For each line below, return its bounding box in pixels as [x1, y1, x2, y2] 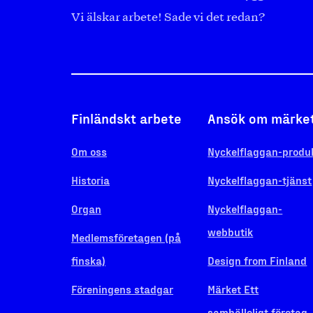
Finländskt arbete [71, 110, 182, 127]
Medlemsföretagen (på [71, 231, 181, 245]
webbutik [208, 225, 254, 239]
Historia [71, 173, 110, 187]
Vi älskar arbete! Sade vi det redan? [71, 12, 265, 24]
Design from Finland [208, 254, 307, 268]
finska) [71, 254, 105, 268]
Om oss [71, 145, 107, 159]
